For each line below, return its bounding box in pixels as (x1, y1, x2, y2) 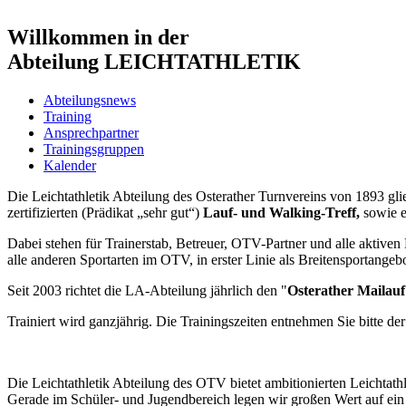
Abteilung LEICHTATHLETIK (7, 49, 301, 73)
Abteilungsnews (43, 92, 136, 108)
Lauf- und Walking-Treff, (203, 204, 360, 220)
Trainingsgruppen (43, 140, 144, 157)
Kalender (43, 157, 96, 173)
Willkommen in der (7, 24, 189, 49)
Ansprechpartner (43, 124, 139, 140)
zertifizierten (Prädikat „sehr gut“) (7, 204, 203, 220)
